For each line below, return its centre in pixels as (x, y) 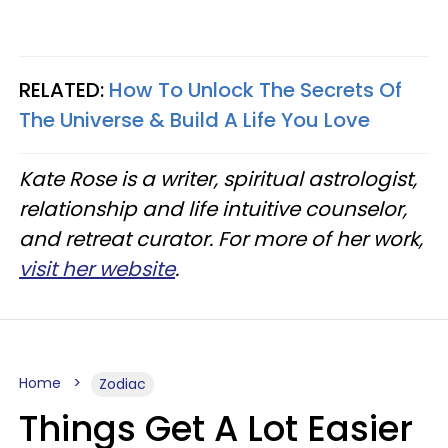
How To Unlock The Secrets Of (255, 90)
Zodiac (122, 384)
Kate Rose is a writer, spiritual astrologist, (218, 179)
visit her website (97, 269)
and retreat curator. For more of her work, (221, 239)
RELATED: (64, 90)
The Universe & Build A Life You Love (194, 120)
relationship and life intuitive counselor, (213, 209)
